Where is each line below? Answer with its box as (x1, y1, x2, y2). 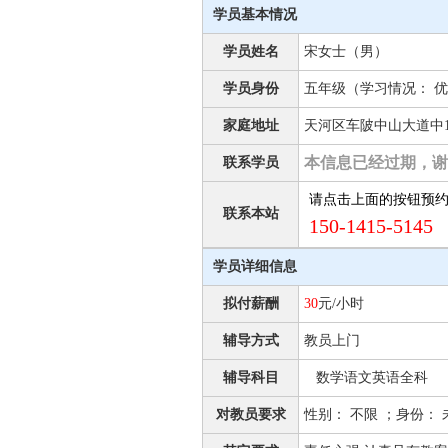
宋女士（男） (304, 44, 388, 59)
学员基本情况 (213, 7, 297, 22)
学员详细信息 (213, 259, 297, 274)
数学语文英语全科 (304, 370, 428, 385)
